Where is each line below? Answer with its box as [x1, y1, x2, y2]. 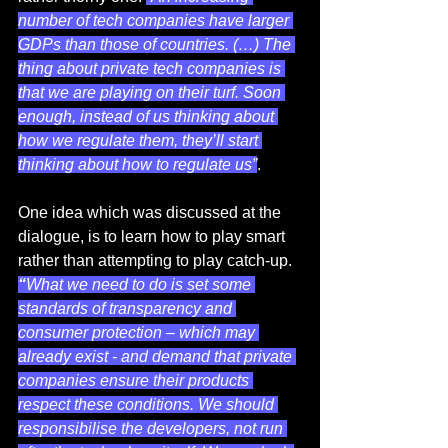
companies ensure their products [18, 372, 253, 390]
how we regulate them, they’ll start [18, 132, 262, 150]
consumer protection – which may [18, 324, 259, 342]
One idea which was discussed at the [18, 204, 285, 222]
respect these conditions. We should [18, 396, 278, 414]
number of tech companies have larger [18, 12, 293, 30]
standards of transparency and [18, 300, 236, 318]
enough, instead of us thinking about [18, 108, 278, 126]
